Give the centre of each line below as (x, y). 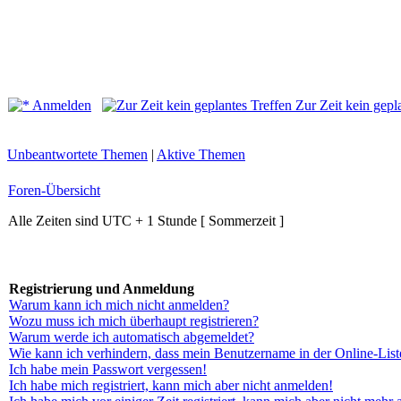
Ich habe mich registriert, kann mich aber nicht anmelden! (171, 385)
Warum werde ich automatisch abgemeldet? (132, 337)
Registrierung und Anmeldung (102, 289)
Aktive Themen (201, 154)
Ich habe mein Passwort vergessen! (108, 369)
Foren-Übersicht (54, 190)
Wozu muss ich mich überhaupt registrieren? (134, 321)
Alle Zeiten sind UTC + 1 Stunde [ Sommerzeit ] (146, 221)
